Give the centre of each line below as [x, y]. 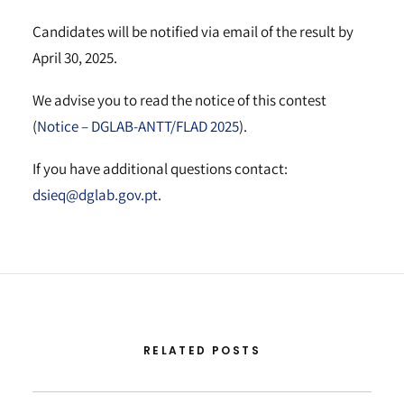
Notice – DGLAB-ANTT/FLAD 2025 [138, 126]
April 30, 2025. [75, 58]
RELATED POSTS [202, 350]
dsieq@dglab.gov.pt [95, 195]
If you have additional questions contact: [160, 169]
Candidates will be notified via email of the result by [193, 32]
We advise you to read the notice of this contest [179, 100]
